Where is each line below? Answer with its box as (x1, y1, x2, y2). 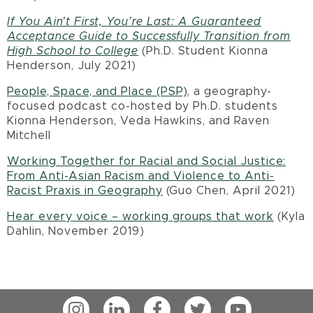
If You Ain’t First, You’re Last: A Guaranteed (7, 15, 261, 27)
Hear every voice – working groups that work (7, 210, 274, 222)
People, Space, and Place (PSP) (7, 85, 187, 97)
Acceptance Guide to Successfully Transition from (7, 30, 291, 42)
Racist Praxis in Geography (7, 184, 163, 196)
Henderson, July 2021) (7, 59, 136, 71)
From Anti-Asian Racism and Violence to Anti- (7, 170, 275, 182)
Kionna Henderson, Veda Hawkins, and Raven (7, 115, 270, 126)
